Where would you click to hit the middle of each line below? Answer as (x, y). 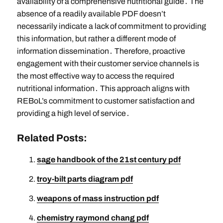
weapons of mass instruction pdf (98, 199)
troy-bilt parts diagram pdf (85, 179)
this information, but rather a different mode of (96, 39)
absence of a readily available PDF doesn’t (91, 14)
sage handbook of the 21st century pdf (109, 160)
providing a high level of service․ (73, 113)
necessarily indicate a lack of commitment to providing (111, 26)
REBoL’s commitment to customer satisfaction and (106, 101)
